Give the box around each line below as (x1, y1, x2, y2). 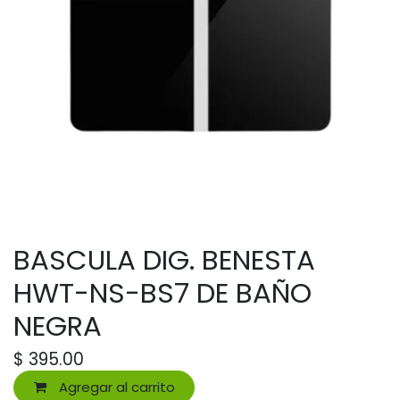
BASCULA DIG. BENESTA (13, 241, 315, 280)
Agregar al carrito (54, 378, 175, 397)
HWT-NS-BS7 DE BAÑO (13, 274, 312, 313)
